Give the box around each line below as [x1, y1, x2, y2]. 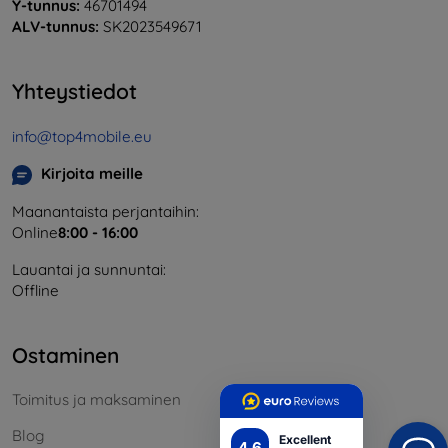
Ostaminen [12, 341, 119, 368]
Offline [12, 280, 59, 300]
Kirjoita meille [41, 163, 143, 183]
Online [12, 222, 58, 242]
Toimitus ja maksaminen [12, 389, 181, 409]
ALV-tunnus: [12, 17, 99, 37]
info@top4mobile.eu [12, 126, 152, 146]
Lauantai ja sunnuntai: [12, 259, 166, 279]
